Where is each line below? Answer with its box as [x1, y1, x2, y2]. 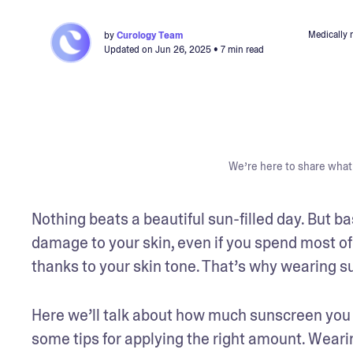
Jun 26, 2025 [155, 43, 211, 56]
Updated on [104, 43, 155, 56]
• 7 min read [211, 43, 264, 56]
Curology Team [117, 28, 183, 42]
